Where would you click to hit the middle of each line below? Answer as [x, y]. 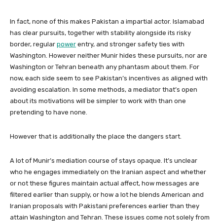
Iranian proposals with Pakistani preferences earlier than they [105, 206]
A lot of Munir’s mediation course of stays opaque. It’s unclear [104, 160]
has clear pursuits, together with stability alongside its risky [100, 33]
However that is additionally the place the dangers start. [96, 136]
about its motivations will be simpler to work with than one [98, 101]
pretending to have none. [49, 112]
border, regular [33, 44]
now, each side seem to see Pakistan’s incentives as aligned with [109, 78]
